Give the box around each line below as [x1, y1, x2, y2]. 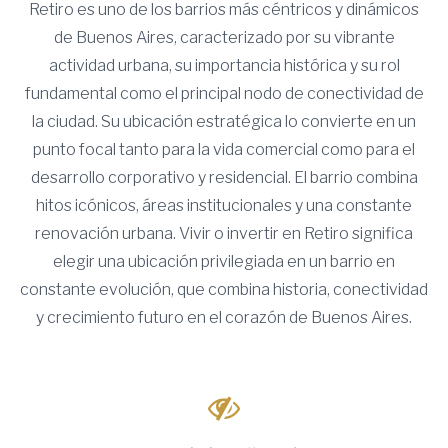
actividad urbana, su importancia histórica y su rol [48, 56, 400, 75]
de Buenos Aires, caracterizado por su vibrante [53, 28, 395, 47]
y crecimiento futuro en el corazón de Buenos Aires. [36, 308, 412, 327]
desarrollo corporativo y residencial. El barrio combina [30, 168, 418, 187]
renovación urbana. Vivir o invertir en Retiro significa [35, 224, 413, 243]
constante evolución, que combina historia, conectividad [20, 280, 428, 299]
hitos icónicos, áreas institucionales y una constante [36, 196, 412, 215]
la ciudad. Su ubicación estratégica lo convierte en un [32, 112, 416, 131]
